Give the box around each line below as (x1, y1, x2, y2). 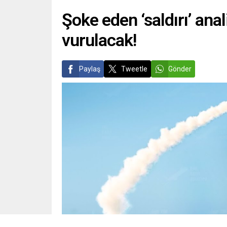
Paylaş (79, 64, 100, 73)
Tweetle (121, 64, 147, 73)
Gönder (168, 64, 192, 73)
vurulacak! (62, 29, 136, 50)
